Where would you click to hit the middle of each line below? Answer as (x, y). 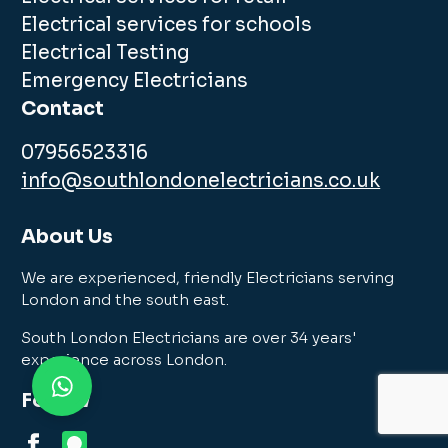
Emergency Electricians (135, 81)
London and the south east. (125, 300)
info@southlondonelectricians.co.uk (201, 181)
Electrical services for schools (167, 25)
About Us (67, 237)
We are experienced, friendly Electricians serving (208, 278)
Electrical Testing (106, 53)
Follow (56, 401)
